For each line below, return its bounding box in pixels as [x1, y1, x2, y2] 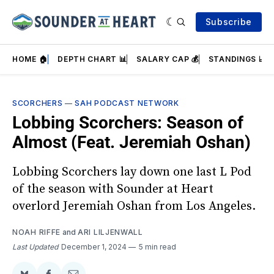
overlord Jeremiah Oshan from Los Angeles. [12, 198, 256, 214]
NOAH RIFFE [12, 227, 61, 237]
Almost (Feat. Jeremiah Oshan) [12, 132, 251, 152]
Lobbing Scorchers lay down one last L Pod [12, 164, 251, 180]
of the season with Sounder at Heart [12, 181, 213, 197]
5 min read [139, 242, 176, 251]
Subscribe [205, 17, 252, 27]
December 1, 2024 [61, 242, 128, 251]
